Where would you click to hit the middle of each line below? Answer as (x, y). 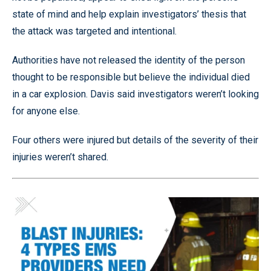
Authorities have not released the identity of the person (129, 60)
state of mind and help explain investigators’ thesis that (129, 14)
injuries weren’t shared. (60, 157)
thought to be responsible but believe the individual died (131, 77)
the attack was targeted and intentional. (94, 31)
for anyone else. (46, 111)
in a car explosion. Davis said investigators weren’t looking (135, 94)
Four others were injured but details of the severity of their (135, 140)
